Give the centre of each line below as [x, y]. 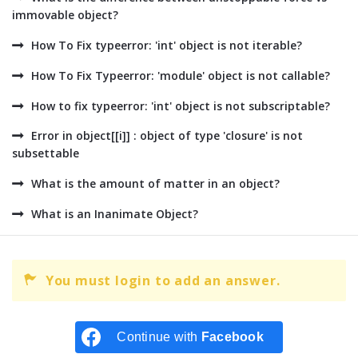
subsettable [46, 153]
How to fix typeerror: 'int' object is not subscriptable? [181, 106]
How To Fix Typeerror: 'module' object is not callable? [181, 76]
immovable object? [65, 15]
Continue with [159, 337]
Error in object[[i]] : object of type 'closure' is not [167, 135]
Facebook [232, 337]
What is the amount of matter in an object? [155, 183]
